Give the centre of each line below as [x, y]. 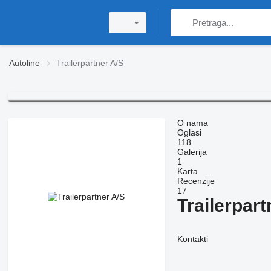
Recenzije [196, 181]
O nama [192, 123]
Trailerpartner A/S [90, 63]
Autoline [24, 63]
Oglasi [189, 133]
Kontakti [192, 239]
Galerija [192, 152]
